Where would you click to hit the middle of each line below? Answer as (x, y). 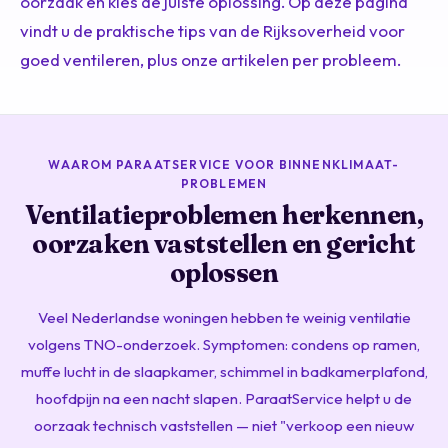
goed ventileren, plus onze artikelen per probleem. (210, 59)
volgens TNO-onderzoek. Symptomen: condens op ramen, (224, 344)
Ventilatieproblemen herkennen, (224, 214)
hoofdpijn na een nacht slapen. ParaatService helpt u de (224, 398)
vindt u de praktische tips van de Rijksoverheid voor (212, 30)
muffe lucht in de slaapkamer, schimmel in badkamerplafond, (224, 371)
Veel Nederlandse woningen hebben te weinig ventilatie (224, 317)
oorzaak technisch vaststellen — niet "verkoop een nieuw (224, 425)
